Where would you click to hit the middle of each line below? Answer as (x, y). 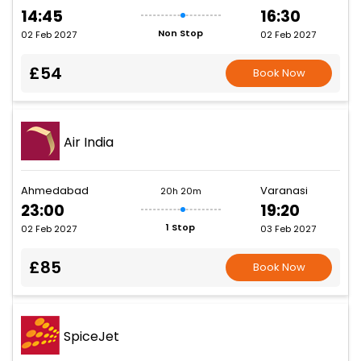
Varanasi (284, 191)
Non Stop (180, 33)
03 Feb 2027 (288, 229)
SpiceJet (91, 336)
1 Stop (180, 228)
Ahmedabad (55, 191)
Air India (89, 142)
